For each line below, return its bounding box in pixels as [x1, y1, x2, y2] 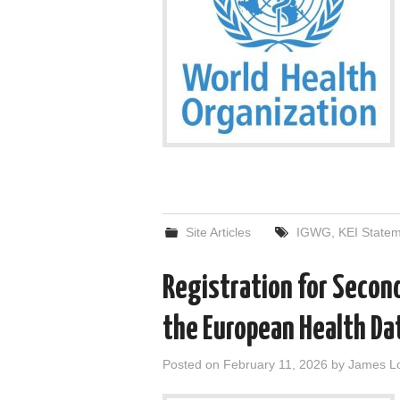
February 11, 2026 [223, 356, 328, 371]
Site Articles [186, 224, 252, 239]
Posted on [162, 356, 223, 371]
